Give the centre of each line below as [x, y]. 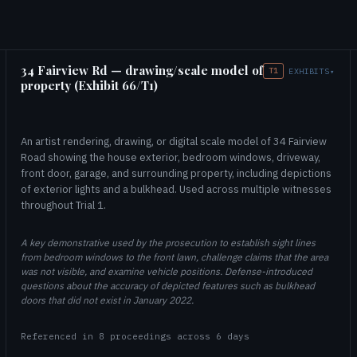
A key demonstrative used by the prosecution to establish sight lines [168, 242]
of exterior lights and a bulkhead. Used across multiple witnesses [176, 190]
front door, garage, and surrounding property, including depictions [176, 174]
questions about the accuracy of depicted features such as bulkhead [168, 285]
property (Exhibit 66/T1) [89, 85]
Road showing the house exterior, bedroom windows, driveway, [171, 158]
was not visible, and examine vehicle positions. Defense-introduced [167, 271]
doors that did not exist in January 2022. [107, 300]
